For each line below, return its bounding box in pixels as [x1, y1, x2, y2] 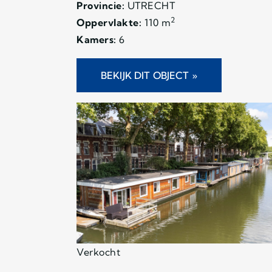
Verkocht [76, 245, 120, 258]
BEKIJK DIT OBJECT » [101, 69, 197, 81]
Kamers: [76, 33, 117, 46]
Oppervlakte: [76, 16, 141, 29]
